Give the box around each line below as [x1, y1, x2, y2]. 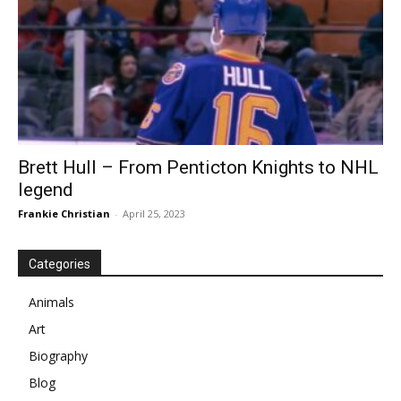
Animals [29, 294, 74, 311]
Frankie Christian [18, 207, 110, 221]
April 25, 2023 [123, 207, 185, 221]
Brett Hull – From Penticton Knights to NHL [18, 157, 379, 179]
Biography [29, 347, 88, 365]
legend [18, 179, 73, 201]
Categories [29, 257, 90, 272]
